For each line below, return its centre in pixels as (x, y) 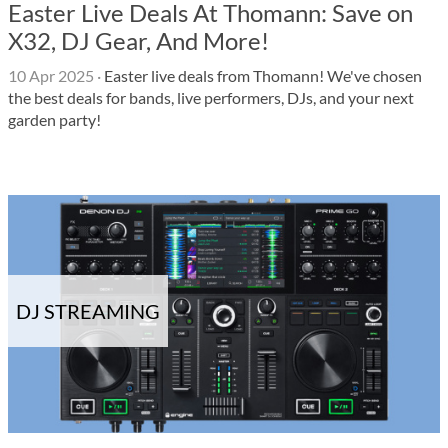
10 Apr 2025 (51, 75)
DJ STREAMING (88, 310)
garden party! (54, 119)
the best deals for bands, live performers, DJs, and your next (211, 97)
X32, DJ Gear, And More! (138, 40)
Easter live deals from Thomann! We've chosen (261, 75)
